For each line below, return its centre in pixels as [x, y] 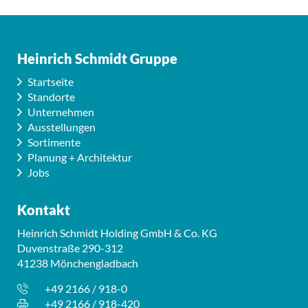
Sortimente [54, 142]
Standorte [51, 96]
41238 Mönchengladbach [78, 263]
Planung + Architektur [80, 157]
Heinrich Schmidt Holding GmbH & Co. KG [117, 232]
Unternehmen [61, 111]
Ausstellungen [62, 126]
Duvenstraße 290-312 [70, 247]
